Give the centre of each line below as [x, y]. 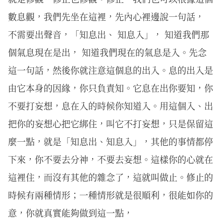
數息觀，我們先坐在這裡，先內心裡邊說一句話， [106, 16]
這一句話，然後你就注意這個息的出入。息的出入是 [111, 70]
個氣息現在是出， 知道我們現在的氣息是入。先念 [107, 52]
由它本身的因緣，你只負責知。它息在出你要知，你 [111, 87]
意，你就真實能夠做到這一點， [70, 212]
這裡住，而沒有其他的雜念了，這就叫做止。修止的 [111, 177]
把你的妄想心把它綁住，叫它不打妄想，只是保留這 [111, 123]
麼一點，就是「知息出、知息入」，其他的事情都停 [111, 141]
